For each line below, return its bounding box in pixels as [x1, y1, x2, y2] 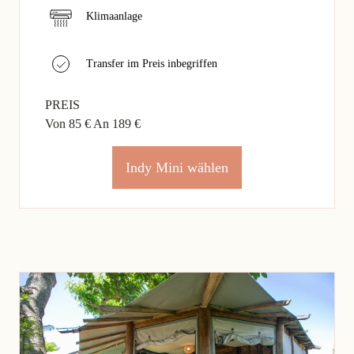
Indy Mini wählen [126, 159, 228, 175]
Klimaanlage [86, 9, 142, 22]
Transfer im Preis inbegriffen [86, 57, 217, 70]
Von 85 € [45, 116, 93, 130]
